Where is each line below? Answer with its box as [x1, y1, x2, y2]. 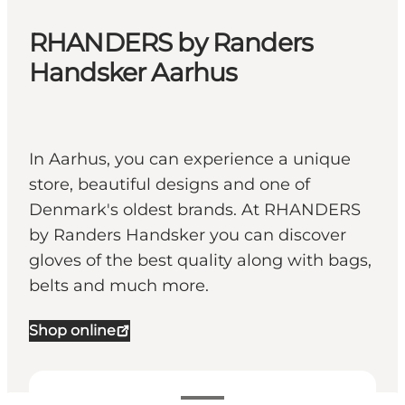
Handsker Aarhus [29, 57, 238, 89]
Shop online [29, 322, 116, 340]
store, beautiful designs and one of [29, 174, 310, 195]
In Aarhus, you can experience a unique [29, 149, 351, 170]
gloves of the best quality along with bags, [29, 250, 372, 271]
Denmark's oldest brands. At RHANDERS [29, 200, 361, 221]
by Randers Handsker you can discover [29, 225, 346, 246]
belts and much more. [29, 276, 209, 297]
